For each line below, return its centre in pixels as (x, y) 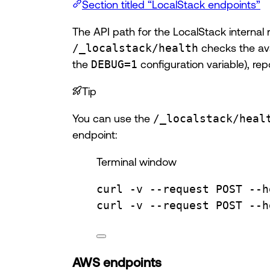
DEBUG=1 (114, 64)
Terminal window (137, 161)
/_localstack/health (135, 48)
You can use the (113, 118)
